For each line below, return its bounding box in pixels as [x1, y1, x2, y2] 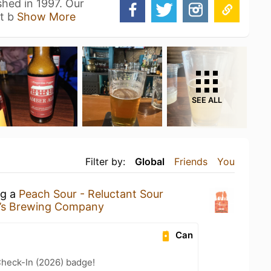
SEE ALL [192, 96, 222, 105]
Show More [17, 10, 76, 23]
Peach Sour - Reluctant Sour [19, 188, 163, 200]
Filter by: [85, 155, 125, 168]
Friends [174, 155, 207, 168]
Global [135, 155, 165, 168]
